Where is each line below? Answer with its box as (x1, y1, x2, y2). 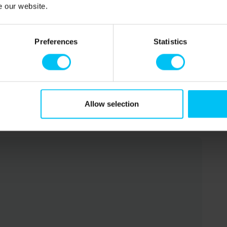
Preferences (34, 37, 78, 46)
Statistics (154, 37, 187, 46)
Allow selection (85, 99, 139, 108)
